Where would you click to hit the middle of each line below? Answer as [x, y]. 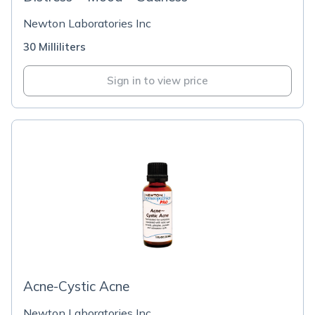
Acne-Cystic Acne [76, 286]
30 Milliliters [54, 47]
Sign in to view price [157, 81]
